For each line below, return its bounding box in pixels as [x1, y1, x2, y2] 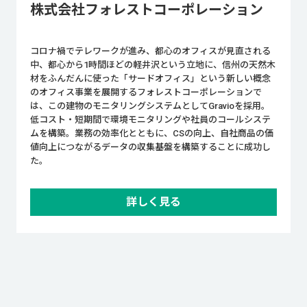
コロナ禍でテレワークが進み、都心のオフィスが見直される [29, 46, 271, 57]
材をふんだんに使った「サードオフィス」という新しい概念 [29, 73, 271, 84]
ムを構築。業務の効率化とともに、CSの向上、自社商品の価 [29, 128, 273, 139]
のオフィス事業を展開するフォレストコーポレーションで [29, 87, 262, 98]
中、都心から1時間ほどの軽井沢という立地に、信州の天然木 [29, 60, 275, 71]
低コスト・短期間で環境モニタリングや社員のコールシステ [29, 114, 271, 125]
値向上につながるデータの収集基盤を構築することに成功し [29, 142, 271, 153]
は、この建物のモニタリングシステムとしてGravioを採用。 [29, 101, 270, 112]
